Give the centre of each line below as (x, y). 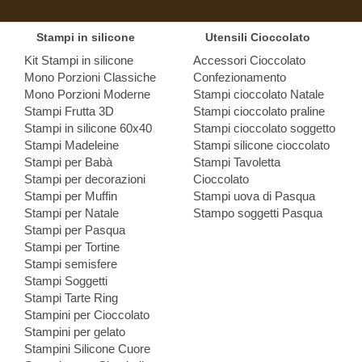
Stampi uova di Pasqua (254, 196)
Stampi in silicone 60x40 (88, 128)
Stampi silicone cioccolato (261, 145)
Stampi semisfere (71, 263)
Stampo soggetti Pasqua (257, 213)
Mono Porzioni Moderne (88, 94)
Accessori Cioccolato (249, 60)
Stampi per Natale (72, 213)
